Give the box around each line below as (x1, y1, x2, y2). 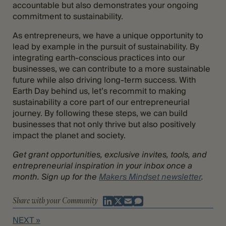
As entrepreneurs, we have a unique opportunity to (13, 30, 203, 41)
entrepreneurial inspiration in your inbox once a (13, 160, 192, 171)
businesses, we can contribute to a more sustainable (13, 63, 210, 74)
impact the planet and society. (13, 130, 126, 141)
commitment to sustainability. (13, 11, 123, 22)
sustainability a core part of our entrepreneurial (13, 96, 190, 107)
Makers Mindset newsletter (99, 171, 201, 182)
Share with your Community (13, 195, 98, 206)
